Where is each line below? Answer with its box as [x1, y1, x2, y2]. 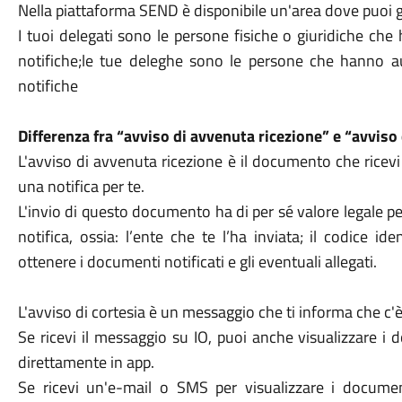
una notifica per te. [17, 174, 144, 198]
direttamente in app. [17, 350, 154, 374]
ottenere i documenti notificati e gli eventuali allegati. [17, 249, 377, 274]
